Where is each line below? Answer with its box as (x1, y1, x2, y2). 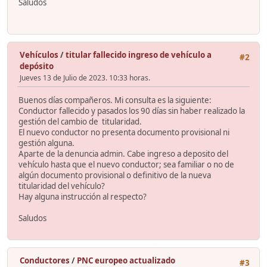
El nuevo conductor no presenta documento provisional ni (18, 127, 229, 138)
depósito (20, 60, 54, 72)
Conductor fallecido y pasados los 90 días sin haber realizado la (18, 105, 245, 117)
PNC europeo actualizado (77, 254, 175, 266)
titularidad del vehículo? (18, 181, 105, 192)
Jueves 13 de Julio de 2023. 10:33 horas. (20, 72, 150, 83)
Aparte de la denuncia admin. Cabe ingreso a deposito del (18, 148, 228, 160)
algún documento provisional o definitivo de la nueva (18, 170, 211, 181)
